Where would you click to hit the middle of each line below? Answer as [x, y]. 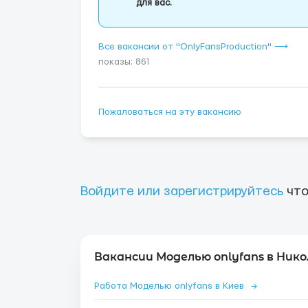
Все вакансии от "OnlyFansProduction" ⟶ [193, 47]
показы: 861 [124, 62]
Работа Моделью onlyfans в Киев [170, 286]
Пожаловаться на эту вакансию [170, 112]
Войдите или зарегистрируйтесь [182, 191]
